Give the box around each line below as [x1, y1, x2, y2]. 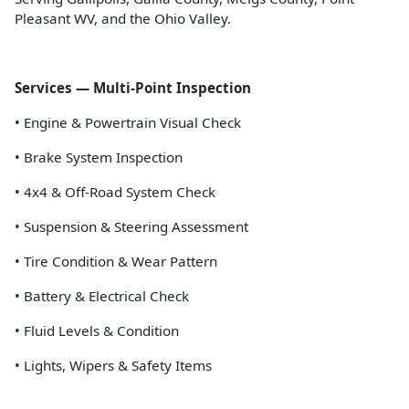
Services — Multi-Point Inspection [15, 79, 251, 97]
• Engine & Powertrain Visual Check [15, 113, 241, 131]
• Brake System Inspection [15, 148, 183, 166]
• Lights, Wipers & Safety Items [15, 356, 212, 374]
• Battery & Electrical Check [15, 287, 189, 305]
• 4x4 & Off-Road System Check [15, 183, 215, 201]
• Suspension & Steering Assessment [15, 217, 248, 236]
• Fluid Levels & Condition [15, 321, 179, 340]
